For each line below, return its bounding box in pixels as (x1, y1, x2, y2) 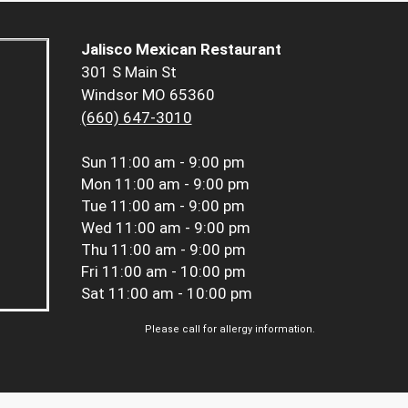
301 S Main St (80, 63, 177, 82)
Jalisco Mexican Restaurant (80, 40, 281, 59)
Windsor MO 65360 (80, 86, 215, 105)
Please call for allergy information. (145, 323, 315, 336)
